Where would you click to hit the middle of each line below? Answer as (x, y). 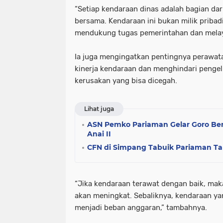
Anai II (99, 134)
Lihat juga (99, 109)
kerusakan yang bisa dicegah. (126, 81)
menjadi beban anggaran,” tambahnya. (141, 208)
